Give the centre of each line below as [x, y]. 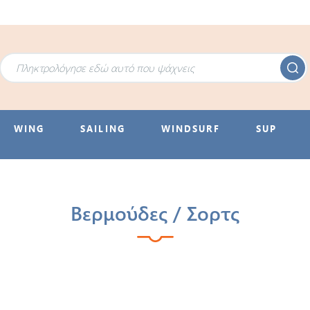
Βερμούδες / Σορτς [155, 213]
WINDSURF [190, 129]
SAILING [103, 129]
